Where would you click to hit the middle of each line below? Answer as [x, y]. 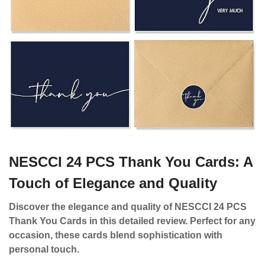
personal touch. [44, 249]
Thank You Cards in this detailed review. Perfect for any [132, 221]
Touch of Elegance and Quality [113, 183]
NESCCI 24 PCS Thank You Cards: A [131, 162]
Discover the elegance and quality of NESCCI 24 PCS [128, 207]
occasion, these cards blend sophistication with [116, 235]
